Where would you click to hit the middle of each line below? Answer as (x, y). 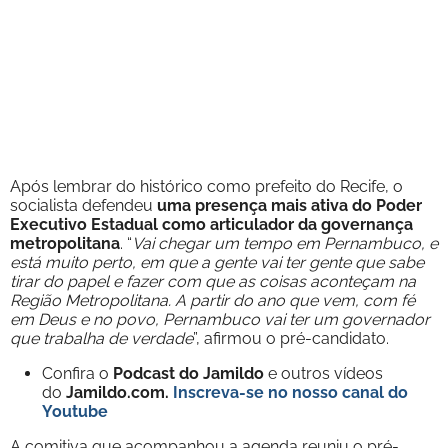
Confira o (77, 373)
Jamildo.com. (119, 392)
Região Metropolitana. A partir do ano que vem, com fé (212, 300)
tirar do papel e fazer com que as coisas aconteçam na (213, 281)
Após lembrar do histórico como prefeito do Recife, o (206, 186)
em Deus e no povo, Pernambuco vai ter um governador (220, 319)
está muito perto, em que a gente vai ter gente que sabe (217, 262)
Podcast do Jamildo (190, 373)
